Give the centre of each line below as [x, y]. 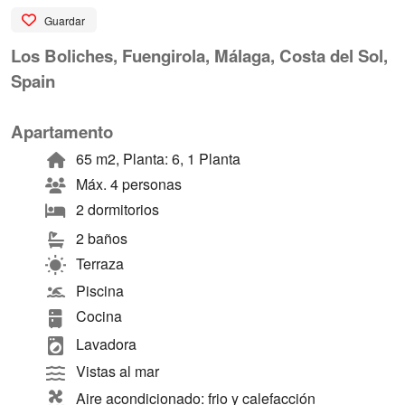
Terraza [99, 264]
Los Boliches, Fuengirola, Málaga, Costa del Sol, [199, 56]
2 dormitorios [117, 210]
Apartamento [62, 132]
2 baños [101, 239]
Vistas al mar [117, 371]
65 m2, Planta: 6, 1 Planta [158, 159]
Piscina [99, 291]
